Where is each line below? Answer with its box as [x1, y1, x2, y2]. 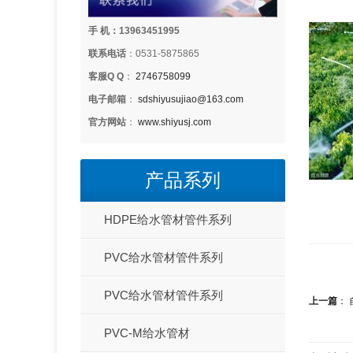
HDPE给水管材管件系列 [104, 212, 232, 226]
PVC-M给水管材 [104, 325, 190, 340]
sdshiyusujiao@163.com [138, 93, 243, 105]
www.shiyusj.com [138, 116, 211, 128]
